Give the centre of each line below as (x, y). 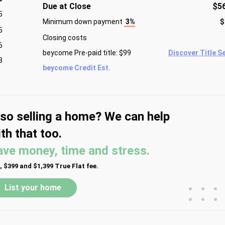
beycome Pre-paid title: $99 (87, 53)
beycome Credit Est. (76, 68)
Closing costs (65, 38)
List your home (33, 188)
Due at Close (67, 6)
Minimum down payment (83, 22)
